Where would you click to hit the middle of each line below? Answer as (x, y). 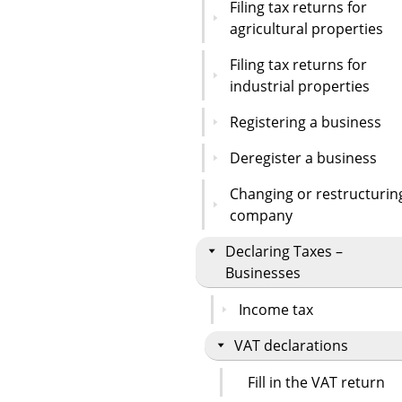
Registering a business (306, 122)
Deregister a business (303, 157)
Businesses (263, 272)
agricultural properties (306, 28)
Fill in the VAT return (316, 382)
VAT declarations (291, 345)
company (261, 215)
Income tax (276, 309)
